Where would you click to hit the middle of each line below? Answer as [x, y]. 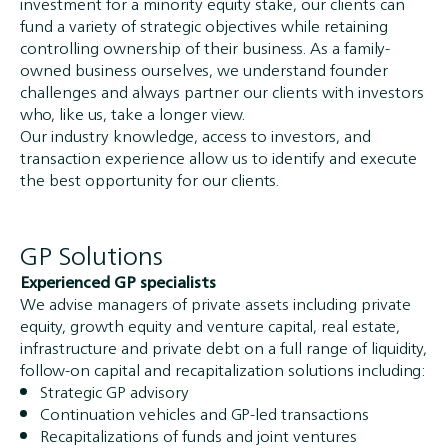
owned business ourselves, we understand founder [204, 69]
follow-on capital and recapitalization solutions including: [222, 369]
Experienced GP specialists [118, 281]
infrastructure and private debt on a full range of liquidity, [223, 347]
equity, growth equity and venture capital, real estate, [210, 325]
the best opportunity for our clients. [149, 179]
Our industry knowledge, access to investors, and [195, 135]
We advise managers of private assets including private [215, 303]
